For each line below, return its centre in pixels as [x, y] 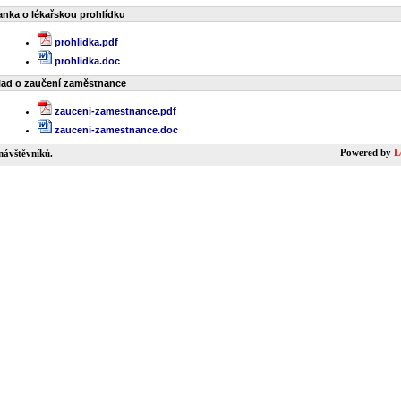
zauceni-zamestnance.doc [115, 130]
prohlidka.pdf [85, 42]
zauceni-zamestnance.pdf [114, 111]
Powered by [367, 152]
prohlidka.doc [86, 61]
